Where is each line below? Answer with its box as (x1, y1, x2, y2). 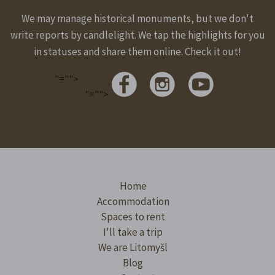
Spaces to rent (101, 209, 165, 223)
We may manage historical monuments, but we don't (21, 11, 254, 25)
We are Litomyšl (98, 240, 168, 254)
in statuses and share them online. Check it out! (34, 44, 241, 58)
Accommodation (96, 194, 169, 208)
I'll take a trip (103, 225, 163, 239)
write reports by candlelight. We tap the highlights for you (10, 28, 265, 42)
